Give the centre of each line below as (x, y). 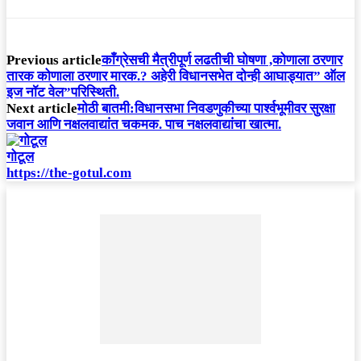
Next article (42, 109)
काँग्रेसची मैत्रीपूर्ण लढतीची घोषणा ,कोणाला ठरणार (222, 60)
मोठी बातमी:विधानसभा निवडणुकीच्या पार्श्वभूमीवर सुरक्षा (206, 109)
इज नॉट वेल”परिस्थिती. (63, 93)
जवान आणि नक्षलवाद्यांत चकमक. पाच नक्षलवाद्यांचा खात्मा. (144, 125)
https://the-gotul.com (69, 173)
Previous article (54, 60)
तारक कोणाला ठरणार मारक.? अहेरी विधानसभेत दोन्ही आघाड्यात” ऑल (176, 77)
